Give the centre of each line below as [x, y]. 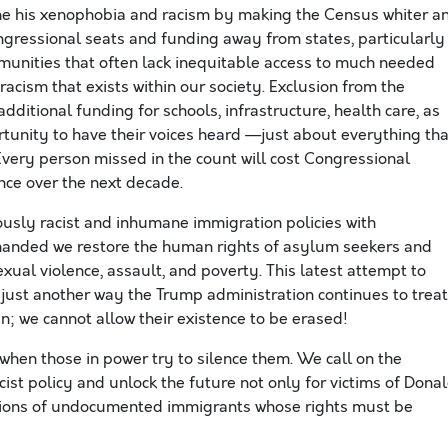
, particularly [398, 39]
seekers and [385, 247]
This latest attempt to [344, 271]
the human [173, 247]
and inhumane [134, 223]
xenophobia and [101, 15]
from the [373, 87]
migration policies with [293, 223]
